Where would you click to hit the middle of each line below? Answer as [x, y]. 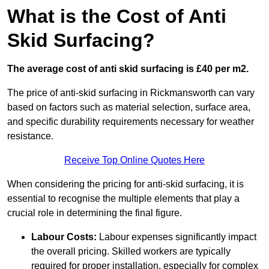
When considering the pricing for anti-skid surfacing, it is [125, 184]
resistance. [30, 136]
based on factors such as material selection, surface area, [129, 107]
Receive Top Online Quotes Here [134, 160]
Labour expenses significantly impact [177, 237]
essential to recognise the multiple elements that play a [123, 199]
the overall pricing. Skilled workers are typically [131, 252]
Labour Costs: [64, 237]
